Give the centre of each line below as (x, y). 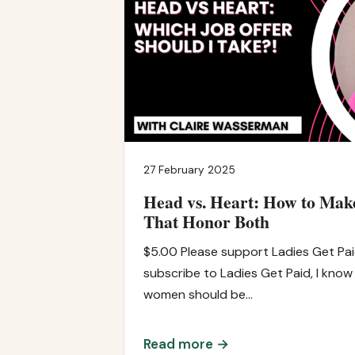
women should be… (198, 294)
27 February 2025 (189, 170)
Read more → (186, 344)
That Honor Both (206, 221)
